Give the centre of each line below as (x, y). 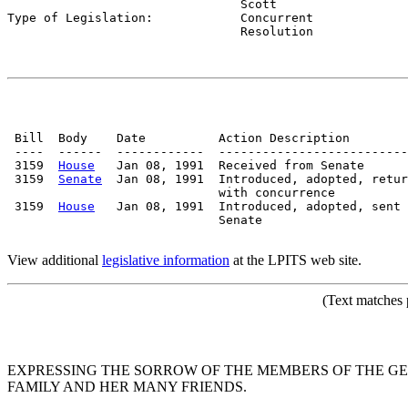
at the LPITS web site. (296, 260)
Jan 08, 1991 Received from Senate (229, 165)
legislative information (166, 260)
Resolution (160, 31)
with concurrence (171, 192)
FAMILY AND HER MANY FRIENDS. (127, 386)
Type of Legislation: (124, 17)
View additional (55, 260)
